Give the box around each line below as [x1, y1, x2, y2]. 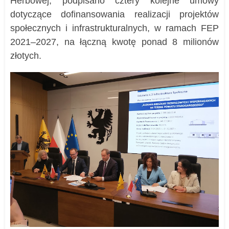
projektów [170, 9, 219, 20]
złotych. [10, 51, 41, 61]
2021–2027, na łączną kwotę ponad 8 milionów [10, 37, 219, 48]
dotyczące [10, 9, 52, 20]
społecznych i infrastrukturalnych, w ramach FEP [10, 23, 219, 34]
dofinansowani [52, 9, 120, 20]
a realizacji [120, 9, 170, 20]
